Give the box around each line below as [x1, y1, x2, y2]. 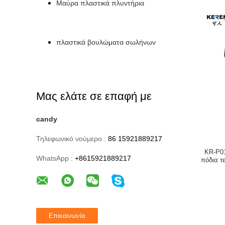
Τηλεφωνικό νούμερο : [36, 134, 106, 143]
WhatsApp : [36, 154, 73, 162]
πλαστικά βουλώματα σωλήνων [56, 38, 156, 46]
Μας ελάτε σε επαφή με [36, 89, 152, 102]
